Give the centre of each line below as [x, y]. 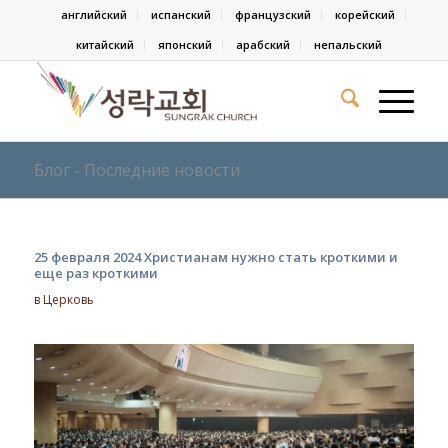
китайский [104, 44]
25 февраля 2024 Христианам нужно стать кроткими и [215, 257]
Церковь [68, 299]
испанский [181, 14]
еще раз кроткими [95, 273]
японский [184, 44]
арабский [262, 44]
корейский [365, 14]
